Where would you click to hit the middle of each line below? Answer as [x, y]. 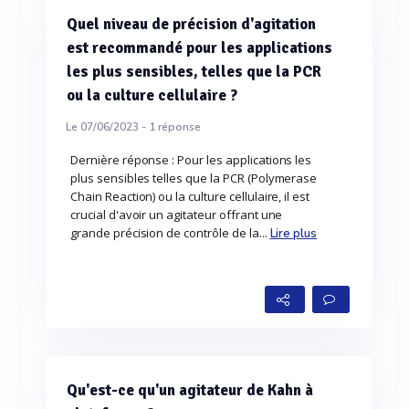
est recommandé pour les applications [199, 48]
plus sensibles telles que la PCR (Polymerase [194, 178]
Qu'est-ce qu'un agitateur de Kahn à [190, 390]
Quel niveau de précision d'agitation [191, 24]
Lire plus [294, 234]
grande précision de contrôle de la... [170, 233]
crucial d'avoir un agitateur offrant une [177, 215]
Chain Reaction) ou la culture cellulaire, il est [190, 196]
